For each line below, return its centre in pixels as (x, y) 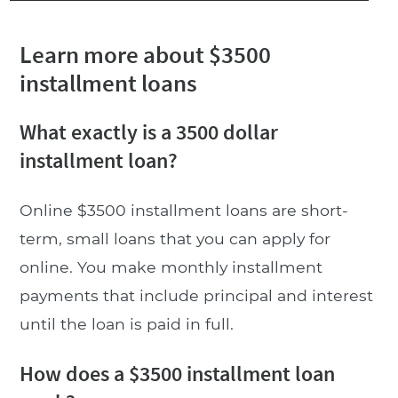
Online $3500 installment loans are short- (183, 210)
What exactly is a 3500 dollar (148, 131)
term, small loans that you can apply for (175, 238)
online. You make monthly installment (171, 267)
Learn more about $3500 (145, 54)
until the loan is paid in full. (126, 323)
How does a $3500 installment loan (177, 373)
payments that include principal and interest (196, 295)
